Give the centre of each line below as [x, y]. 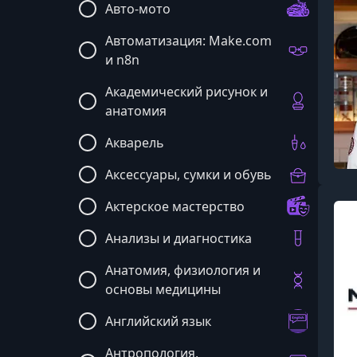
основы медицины [163, 289]
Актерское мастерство [175, 206]
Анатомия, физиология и [183, 270]
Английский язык [158, 321]
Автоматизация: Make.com [188, 41]
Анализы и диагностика [178, 238]
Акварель [135, 143]
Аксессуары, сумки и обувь [188, 175]
